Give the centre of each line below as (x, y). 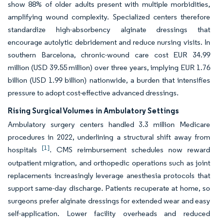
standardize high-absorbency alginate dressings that (109, 29)
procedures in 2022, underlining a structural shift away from (109, 137)
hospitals (25, 150)
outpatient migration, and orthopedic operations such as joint (109, 163)
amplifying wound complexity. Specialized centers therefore (109, 17)
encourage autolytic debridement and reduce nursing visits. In (109, 42)
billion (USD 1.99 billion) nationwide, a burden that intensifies (109, 80)
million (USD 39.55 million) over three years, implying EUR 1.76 (109, 67)
